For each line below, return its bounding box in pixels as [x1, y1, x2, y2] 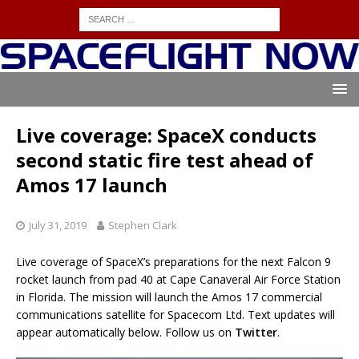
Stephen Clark [108, 218, 177, 233]
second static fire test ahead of [16, 147, 313, 174]
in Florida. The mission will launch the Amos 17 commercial [16, 289, 322, 305]
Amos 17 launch [16, 171, 167, 199]
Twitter [235, 325, 277, 341]
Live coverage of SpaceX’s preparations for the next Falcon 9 [16, 254, 331, 270]
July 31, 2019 [29, 218, 87, 233]
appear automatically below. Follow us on [16, 325, 235, 341]
